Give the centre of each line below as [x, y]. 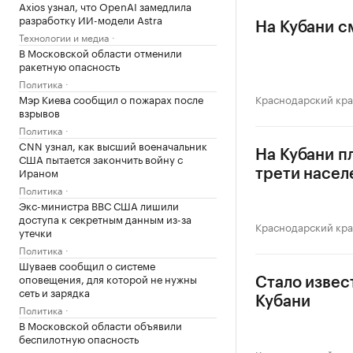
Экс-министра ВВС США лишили [99, 205]
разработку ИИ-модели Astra [91, 19]
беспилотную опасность [79, 338]
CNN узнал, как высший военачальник [113, 145]
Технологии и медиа [64, 37]
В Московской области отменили [100, 52]
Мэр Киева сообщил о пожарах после [111, 98]
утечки [35, 232]
